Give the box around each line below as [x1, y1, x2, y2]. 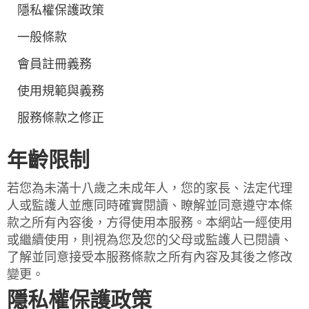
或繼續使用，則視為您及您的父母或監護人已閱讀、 [7, 232, 292, 248]
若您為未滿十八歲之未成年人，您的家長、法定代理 [7, 180, 292, 196]
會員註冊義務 [17, 56, 92, 72]
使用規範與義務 [17, 83, 104, 99]
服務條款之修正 [17, 110, 104, 126]
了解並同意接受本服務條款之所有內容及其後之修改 [7, 249, 292, 265]
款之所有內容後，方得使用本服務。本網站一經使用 [7, 215, 292, 230]
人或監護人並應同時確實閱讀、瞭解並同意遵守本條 [7, 197, 292, 213]
